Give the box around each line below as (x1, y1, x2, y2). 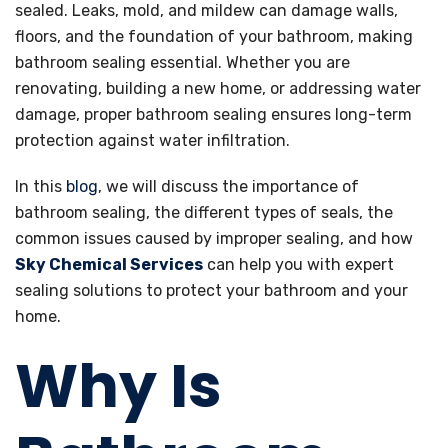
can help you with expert (203, 255, 394, 274)
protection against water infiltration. (15, 131, 290, 150)
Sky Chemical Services (15, 255, 203, 274)
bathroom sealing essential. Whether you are (15, 53, 350, 72)
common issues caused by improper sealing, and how (15, 229, 413, 248)
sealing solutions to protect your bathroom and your (15, 281, 408, 300)
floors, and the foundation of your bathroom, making (15, 27, 413, 46)
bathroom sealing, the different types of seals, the (15, 203, 393, 222)
